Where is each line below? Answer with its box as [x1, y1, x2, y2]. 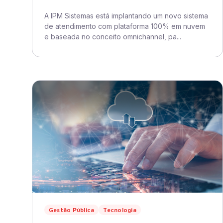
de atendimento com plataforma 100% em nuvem [44, 22, 205, 30]
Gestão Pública [49, 206, 95, 214]
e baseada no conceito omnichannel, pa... [44, 32, 181, 41]
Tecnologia [103, 206, 136, 214]
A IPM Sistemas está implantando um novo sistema [44, 11, 208, 20]
